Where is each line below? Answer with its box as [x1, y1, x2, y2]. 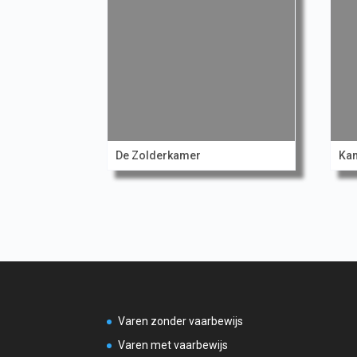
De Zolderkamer [116, 149, 202, 163]
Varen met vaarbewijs [118, 339, 229, 352]
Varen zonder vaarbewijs [118, 315, 244, 328]
